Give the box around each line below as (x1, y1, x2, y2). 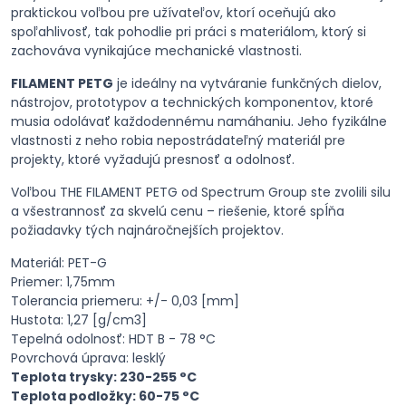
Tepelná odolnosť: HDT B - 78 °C (11, 330, 216, 348)
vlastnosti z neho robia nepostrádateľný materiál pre (11, 131, 345, 150)
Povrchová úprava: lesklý (11, 349, 166, 367)
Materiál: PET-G (11, 254, 107, 272)
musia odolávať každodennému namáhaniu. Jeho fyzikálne (11, 112, 387, 130)
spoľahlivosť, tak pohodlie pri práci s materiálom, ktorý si (11, 23, 366, 41)
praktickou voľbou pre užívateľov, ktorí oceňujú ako (11, 4, 336, 22)
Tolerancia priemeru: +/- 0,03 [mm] (11, 292, 239, 310)
